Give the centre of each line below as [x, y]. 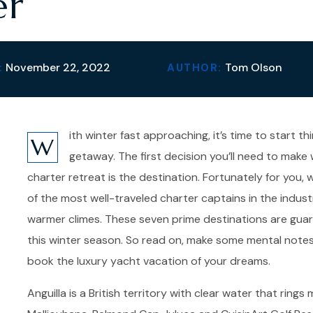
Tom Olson [252, 67]
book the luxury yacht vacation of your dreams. [148, 261]
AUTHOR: [195, 68]
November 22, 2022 [57, 67]
